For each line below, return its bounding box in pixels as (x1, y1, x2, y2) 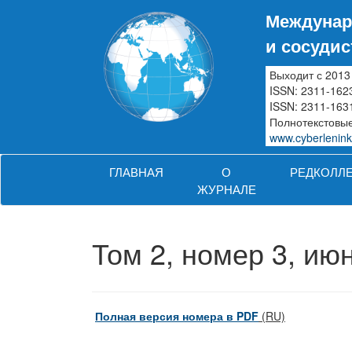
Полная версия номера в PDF (95, 308, 258, 324)
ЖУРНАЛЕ (196, 180, 256, 197)
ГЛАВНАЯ (108, 163, 163, 180)
